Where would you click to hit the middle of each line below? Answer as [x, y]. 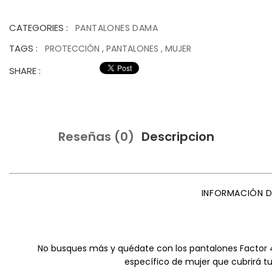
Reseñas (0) [96, 137]
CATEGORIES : [39, 28]
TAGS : [23, 49]
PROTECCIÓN [73, 49]
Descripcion [178, 137]
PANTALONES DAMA [117, 28]
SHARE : [25, 71]
